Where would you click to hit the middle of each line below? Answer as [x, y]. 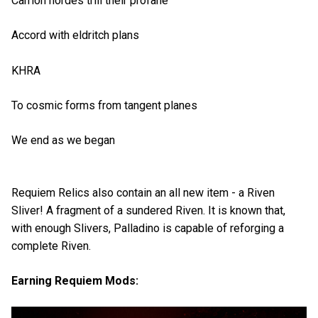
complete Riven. [51, 246]
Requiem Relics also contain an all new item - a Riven [143, 193]
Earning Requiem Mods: [75, 281]
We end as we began [63, 140]
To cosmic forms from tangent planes [104, 105]
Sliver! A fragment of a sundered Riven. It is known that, [148, 211]
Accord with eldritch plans [75, 35]
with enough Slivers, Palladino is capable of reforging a [148, 229]
